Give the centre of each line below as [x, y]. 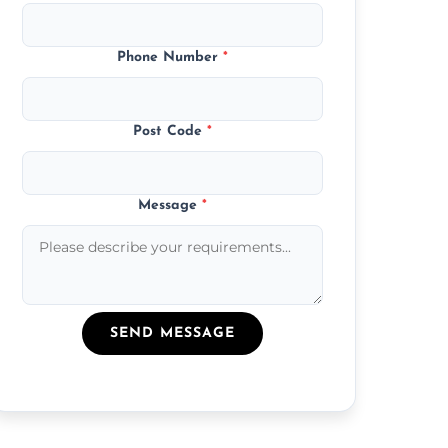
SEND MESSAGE [173, 333]
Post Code [170, 131]
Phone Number [170, 57]
